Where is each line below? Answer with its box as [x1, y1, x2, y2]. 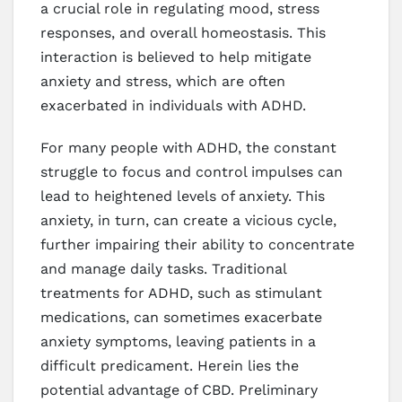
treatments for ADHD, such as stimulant [40, 284, 322, 301]
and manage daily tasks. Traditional [40, 259, 286, 277]
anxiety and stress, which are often [40, 72, 285, 90]
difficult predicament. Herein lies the [40, 356, 299, 374]
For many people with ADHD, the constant [40, 138, 336, 156]
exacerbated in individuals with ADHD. [40, 96, 306, 114]
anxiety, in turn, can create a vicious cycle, [40, 211, 336, 229]
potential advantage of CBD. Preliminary [40, 380, 318, 398]
